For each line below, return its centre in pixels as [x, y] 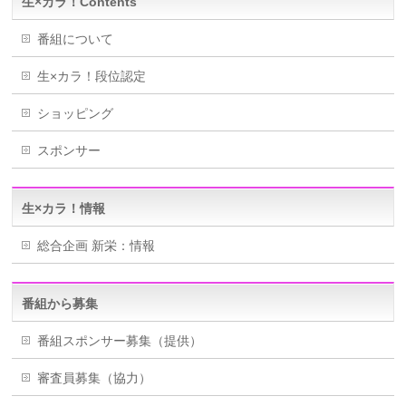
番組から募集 [60, 304]
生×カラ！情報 [64, 209]
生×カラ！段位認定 [92, 77]
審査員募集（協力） [95, 378]
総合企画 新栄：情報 [97, 246]
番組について [76, 39]
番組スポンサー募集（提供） [120, 341]
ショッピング [76, 114]
